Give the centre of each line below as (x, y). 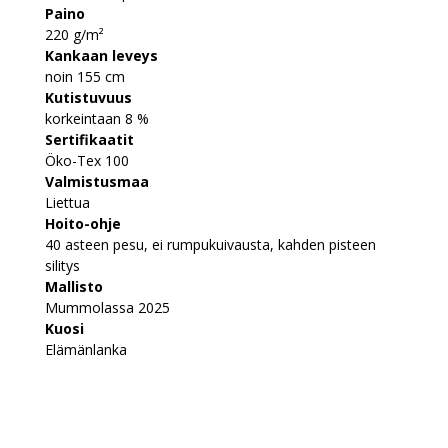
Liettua (67, 202)
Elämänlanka (86, 349)
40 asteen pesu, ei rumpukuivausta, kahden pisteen (210, 244)
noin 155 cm (85, 76)
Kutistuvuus (88, 97)
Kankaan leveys (101, 55)
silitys (62, 265)
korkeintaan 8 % (97, 118)
